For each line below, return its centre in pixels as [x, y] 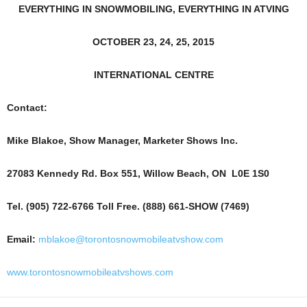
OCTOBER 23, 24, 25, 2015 [153, 42]
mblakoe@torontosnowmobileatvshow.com [131, 239]
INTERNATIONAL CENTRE [153, 75]
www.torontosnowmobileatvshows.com [90, 272]
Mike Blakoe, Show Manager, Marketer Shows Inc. [122, 140]
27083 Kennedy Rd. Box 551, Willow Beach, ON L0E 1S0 [138, 173]
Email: [23, 239]
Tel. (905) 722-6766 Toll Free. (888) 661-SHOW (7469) [128, 206]
